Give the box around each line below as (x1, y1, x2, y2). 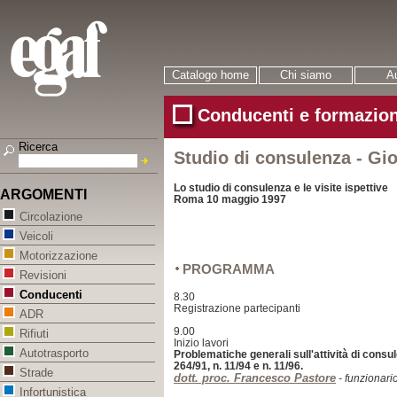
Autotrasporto (19, 346, 89, 361)
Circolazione (19, 210, 82, 224)
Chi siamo (280, 68, 331, 82)
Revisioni (19, 269, 66, 283)
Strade (19, 366, 53, 380)
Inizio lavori (174, 337, 229, 349)
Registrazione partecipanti (174, 302, 300, 315)
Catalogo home (172, 68, 249, 82)
